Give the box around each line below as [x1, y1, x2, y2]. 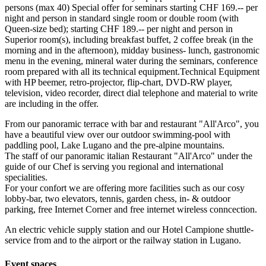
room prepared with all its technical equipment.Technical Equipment [5, 66, 259, 77]
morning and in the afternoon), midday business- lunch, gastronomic [5, 45, 259, 56]
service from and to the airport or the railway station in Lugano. [5, 235, 241, 246]
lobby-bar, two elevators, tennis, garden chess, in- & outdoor [5, 194, 230, 204]
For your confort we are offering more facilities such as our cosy [5, 183, 245, 194]
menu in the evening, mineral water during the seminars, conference [5, 56, 258, 66]
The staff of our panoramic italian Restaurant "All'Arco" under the [5, 151, 252, 161]
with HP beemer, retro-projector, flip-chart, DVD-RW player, [5, 77, 232, 88]
